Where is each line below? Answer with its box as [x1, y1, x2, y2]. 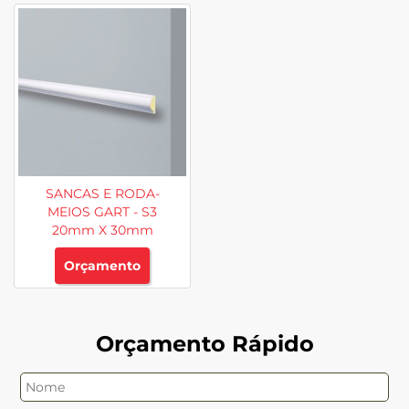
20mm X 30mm [51, 221, 153, 238]
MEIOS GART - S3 [47, 203, 157, 220]
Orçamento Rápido [95, 330, 314, 357]
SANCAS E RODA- [45, 184, 160, 202]
